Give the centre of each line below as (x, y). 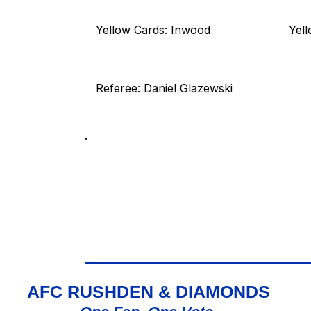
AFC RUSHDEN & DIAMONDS (149, 291)
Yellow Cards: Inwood (153, 30)
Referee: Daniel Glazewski (164, 88)
